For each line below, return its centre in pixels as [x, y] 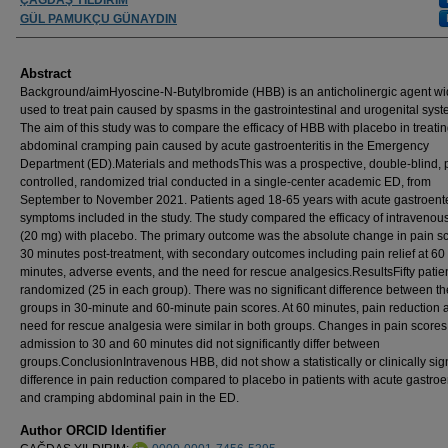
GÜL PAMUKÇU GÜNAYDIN [98, 18]
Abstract [45, 73]
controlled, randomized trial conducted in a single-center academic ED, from [225, 181]
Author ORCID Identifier [93, 430]
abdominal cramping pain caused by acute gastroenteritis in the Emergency [224, 145]
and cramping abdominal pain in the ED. [129, 397]
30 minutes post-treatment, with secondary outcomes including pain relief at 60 [232, 253]
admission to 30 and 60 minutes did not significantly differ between [200, 343]
